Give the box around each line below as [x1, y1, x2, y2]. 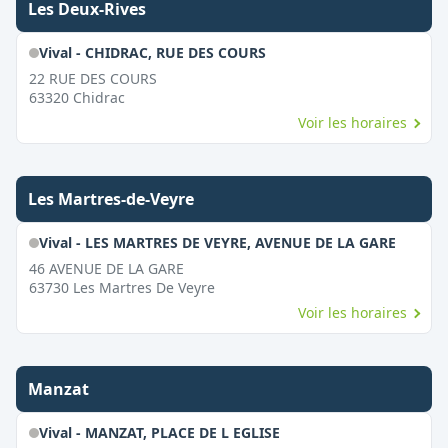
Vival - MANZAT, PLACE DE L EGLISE [38, 423, 280, 442]
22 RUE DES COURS [29, 69, 157, 88]
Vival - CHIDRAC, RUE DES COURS [38, 43, 266, 62]
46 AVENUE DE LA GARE [29, 259, 184, 278]
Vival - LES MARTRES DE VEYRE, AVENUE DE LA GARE [38, 233, 396, 252]
